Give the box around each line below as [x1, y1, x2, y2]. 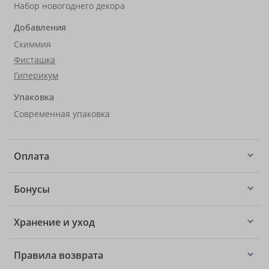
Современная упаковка [14, 108, 110, 119]
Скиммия [14, 38, 51, 50]
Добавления [14, 22, 66, 33]
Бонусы [14, 183, 50, 196]
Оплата [14, 150, 49, 163]
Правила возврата [14, 249, 103, 262]
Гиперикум [14, 70, 58, 81]
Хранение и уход [14, 216, 95, 229]
